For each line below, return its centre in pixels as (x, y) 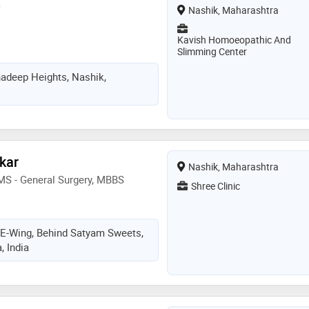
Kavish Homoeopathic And (234, 39)
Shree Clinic (215, 186)
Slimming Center (212, 51)
